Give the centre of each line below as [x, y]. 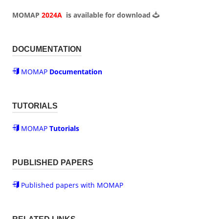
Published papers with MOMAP [71, 185]
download [135, 15]
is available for [90, 15]
